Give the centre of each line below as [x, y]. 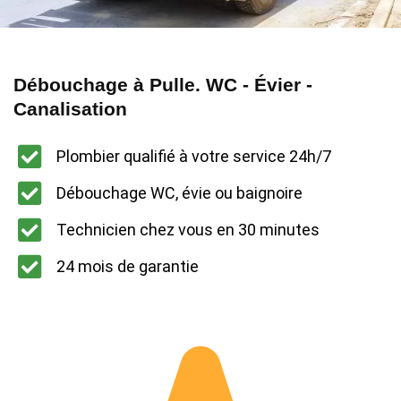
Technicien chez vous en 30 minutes [188, 230]
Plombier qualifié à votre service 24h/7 [193, 157]
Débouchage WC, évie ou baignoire [179, 193]
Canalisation [70, 108]
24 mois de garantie [127, 267]
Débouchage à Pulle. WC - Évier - [163, 84]
